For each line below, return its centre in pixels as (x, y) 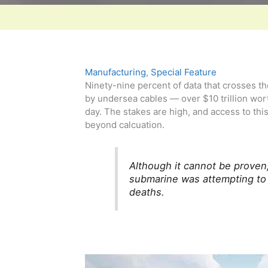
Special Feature (184, 72)
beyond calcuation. (125, 125)
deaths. (147, 192)
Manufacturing (115, 72)
